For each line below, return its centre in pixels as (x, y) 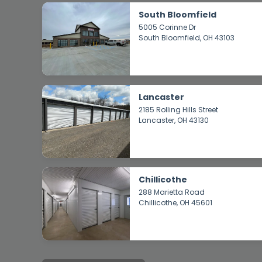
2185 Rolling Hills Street (178, 110)
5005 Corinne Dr (167, 27)
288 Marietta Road (172, 192)
